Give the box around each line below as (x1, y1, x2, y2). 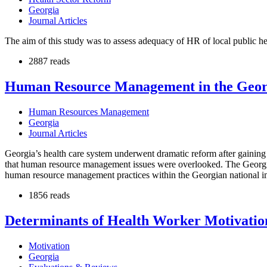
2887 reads (29, 56, 70, 67)
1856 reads (29, 190, 70, 201)
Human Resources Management (29, 107, 149, 117)
